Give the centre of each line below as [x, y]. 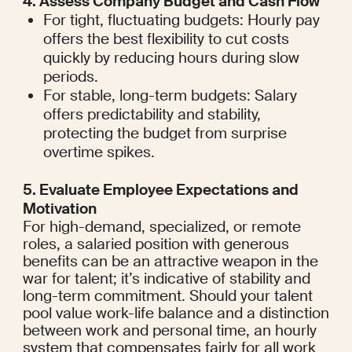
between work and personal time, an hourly [169, 331]
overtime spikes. [99, 152]
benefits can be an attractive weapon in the [170, 262]
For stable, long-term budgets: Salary [170, 96]
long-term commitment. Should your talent [167, 296]
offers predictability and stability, [152, 115]
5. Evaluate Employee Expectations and [160, 190]
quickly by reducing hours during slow [172, 58]
